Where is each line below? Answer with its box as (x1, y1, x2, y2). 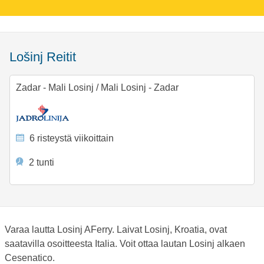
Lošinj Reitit (16, 49, 76, 65)
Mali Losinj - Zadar (98, 82, 179, 93)
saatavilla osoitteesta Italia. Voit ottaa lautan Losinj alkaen (5, 238, 245, 249)
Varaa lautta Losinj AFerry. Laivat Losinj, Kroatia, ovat (5, 224, 227, 235)
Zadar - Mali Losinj (15, 82, 96, 93)
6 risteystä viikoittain (27, 133, 114, 144)
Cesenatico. (5, 252, 55, 263)
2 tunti (27, 157, 55, 167)
